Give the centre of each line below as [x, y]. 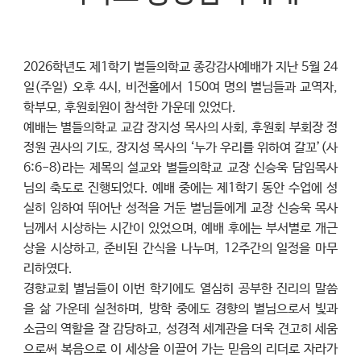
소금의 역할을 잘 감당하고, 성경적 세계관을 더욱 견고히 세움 [180, 329]
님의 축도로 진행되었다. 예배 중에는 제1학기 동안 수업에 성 [180, 188]
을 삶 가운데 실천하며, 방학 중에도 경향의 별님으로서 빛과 [180, 309]
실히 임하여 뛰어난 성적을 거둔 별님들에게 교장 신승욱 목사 [180, 208]
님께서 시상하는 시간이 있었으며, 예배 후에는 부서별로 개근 [180, 228]
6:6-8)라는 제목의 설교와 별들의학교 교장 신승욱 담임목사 [180, 168]
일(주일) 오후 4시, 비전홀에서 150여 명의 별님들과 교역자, [180, 87]
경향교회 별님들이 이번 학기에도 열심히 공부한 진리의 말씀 [180, 288]
